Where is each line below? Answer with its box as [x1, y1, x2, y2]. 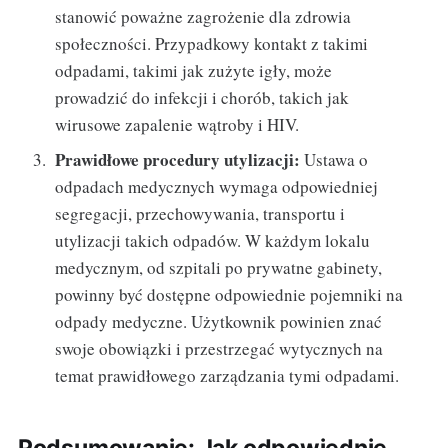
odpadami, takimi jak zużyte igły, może [55, 58, 333, 82]
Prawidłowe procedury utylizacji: [55, 147, 301, 173]
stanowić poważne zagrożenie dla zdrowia [55, 4, 352, 28]
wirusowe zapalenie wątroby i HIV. [55, 112, 300, 136]
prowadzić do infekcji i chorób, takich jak [55, 85, 350, 109]
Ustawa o [300, 148, 369, 172]
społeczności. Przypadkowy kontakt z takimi [55, 31, 369, 55]
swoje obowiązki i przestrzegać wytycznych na [55, 337, 384, 361]
